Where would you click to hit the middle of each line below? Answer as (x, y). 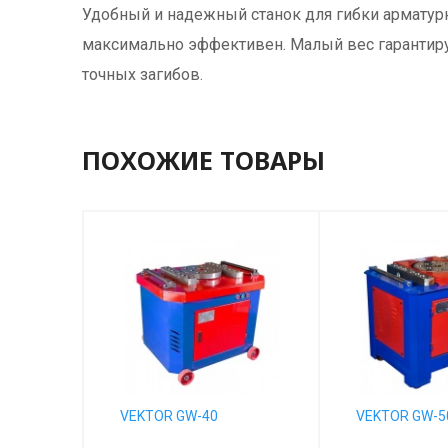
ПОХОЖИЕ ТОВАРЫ (203, 160)
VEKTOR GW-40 (169, 416)
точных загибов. (142, 74)
